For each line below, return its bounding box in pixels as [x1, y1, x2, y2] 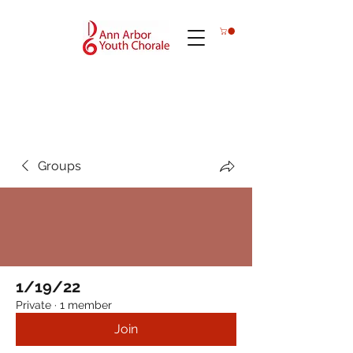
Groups [38, 158, 81, 173]
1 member [60, 299, 112, 311]
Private [16, 299, 51, 311]
